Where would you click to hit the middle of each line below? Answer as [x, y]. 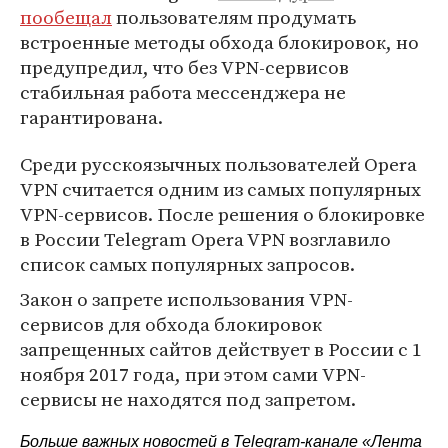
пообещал [66, 17]
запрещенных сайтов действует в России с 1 [221, 349]
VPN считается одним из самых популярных [220, 189]
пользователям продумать [234, 17]
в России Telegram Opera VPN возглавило [205, 239]
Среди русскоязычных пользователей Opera [218, 164]
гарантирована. [91, 117]
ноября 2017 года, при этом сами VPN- [193, 374]
